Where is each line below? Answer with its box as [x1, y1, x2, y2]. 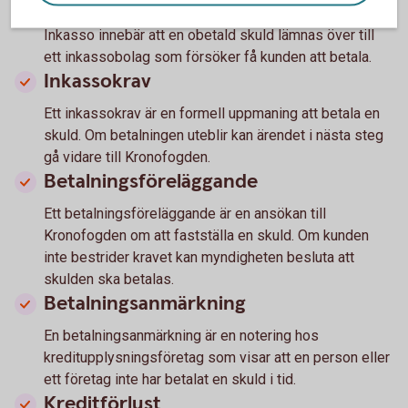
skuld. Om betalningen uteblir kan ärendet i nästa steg [44, 126, 383, 144]
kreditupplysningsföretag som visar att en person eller [44, 348, 390, 366]
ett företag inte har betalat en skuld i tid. [44, 370, 296, 388]
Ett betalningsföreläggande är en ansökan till [44, 204, 326, 222]
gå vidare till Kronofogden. [44, 148, 210, 166]
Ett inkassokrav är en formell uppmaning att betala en [44, 104, 380, 122]
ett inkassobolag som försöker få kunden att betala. [44, 47, 372, 66]
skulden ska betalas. [44, 270, 174, 288]
